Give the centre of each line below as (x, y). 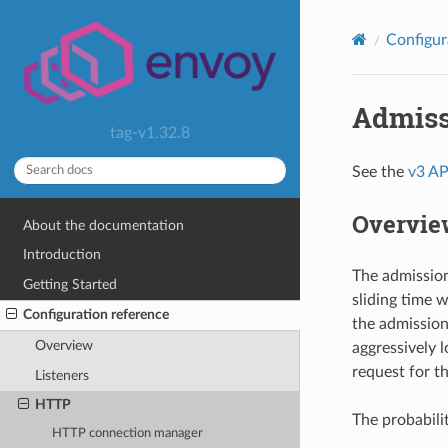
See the (379, 171)
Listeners (61, 375)
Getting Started (70, 284)
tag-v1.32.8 (150, 132)
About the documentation (104, 225)
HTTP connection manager (128, 434)
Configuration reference (96, 315)
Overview (63, 346)
